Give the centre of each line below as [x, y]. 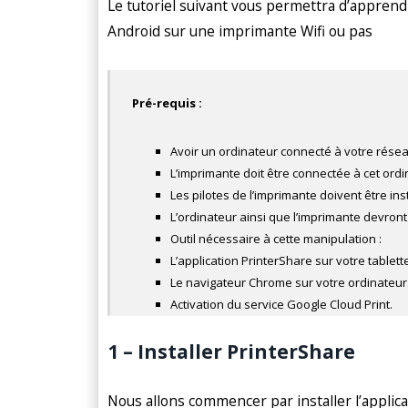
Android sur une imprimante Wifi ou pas [240, 31]
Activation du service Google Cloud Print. [282, 305]
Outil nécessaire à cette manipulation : [276, 239]
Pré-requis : [168, 103]
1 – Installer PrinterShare [231, 352]
